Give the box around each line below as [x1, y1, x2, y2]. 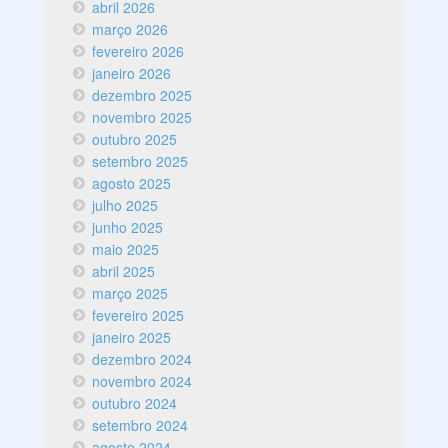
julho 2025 [92, 195, 159, 216]
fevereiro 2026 [92, 41, 185, 62]
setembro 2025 [92, 151, 189, 172]
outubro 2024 [92, 393, 178, 414]
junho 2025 [92, 217, 164, 238]
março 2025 [92, 283, 169, 304]
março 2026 [92, 19, 169, 40]
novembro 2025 [92, 107, 193, 128]
